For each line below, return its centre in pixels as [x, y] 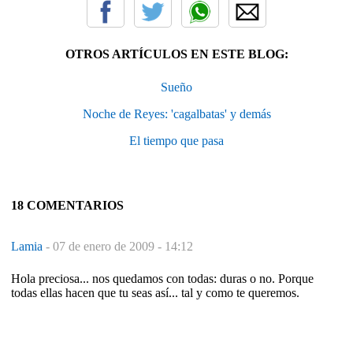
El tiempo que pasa [176, 140]
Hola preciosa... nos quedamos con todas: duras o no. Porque [162, 278]
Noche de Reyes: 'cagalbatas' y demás [176, 113]
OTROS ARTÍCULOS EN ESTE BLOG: [176, 54]
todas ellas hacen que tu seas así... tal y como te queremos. [155, 292]
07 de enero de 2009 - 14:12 [123, 246]
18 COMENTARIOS [67, 205]
